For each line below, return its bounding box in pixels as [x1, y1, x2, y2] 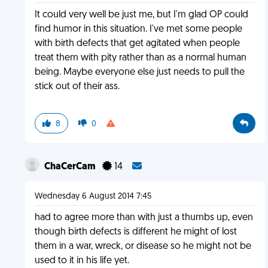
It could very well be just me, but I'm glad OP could [34, 10, 248, 20]
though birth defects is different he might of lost [34, 227, 237, 237]
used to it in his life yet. [34, 256, 129, 266]
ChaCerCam [44, 162, 98, 172]
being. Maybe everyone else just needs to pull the [34, 68, 245, 77]
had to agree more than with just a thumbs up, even [34, 213, 253, 223]
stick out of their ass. [34, 82, 120, 92]
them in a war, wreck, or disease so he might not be [34, 242, 251, 251]
